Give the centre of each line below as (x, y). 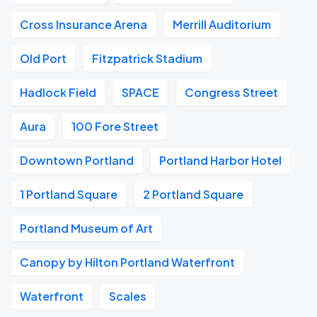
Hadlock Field (58, 92)
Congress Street (231, 92)
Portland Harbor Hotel (220, 160)
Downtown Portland (77, 160)
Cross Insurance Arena (83, 24)
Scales (128, 296)
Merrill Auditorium (222, 24)
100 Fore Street (115, 126)
